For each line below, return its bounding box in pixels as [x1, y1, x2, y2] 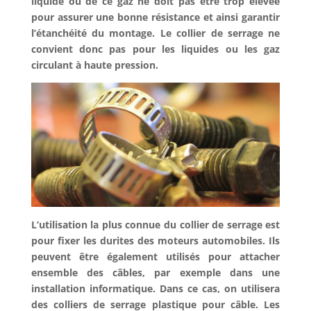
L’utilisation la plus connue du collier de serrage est [31, 218, 280, 232]
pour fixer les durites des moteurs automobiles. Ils [31, 234, 280, 248]
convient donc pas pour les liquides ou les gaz [31, 42, 280, 56]
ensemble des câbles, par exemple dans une [31, 266, 280, 280]
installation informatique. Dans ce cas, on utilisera [31, 282, 280, 296]
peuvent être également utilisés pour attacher [31, 250, 280, 264]
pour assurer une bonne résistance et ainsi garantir [31, 10, 280, 24]
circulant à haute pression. [31, 58, 158, 72]
